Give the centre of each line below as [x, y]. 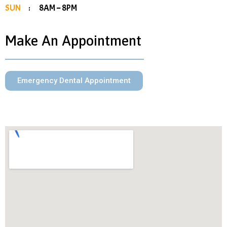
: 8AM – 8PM [53, 8]
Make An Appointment [73, 41]
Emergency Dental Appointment [74, 81]
